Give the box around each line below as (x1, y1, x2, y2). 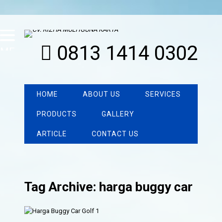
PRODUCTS (37, 110, 77, 118)
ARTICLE (37, 130, 67, 138)
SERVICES (145, 90, 181, 98)
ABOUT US (83, 90, 121, 98)
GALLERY (102, 110, 135, 118)
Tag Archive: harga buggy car (24, 179, 193, 195)
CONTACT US (92, 130, 139, 138)
